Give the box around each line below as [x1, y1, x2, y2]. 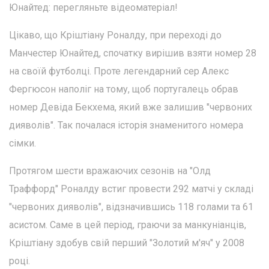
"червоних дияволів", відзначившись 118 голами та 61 [9, 201, 253, 213]
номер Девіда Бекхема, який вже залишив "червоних [9, 101, 252, 113]
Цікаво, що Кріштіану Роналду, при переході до [9, 29, 222, 41]
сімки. [9, 138, 36, 150]
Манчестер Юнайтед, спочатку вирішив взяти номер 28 [9, 47, 256, 59]
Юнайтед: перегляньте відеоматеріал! [9, 2, 178, 14]
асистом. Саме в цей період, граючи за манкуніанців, [9, 219, 246, 231]
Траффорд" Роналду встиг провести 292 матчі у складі [9, 183, 253, 195]
